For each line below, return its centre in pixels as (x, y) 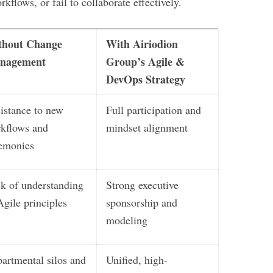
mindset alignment (147, 127)
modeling (127, 220)
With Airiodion (142, 44)
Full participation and (154, 110)
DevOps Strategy (146, 79)
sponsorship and (142, 202)
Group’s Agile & (145, 62)
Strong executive (142, 185)
